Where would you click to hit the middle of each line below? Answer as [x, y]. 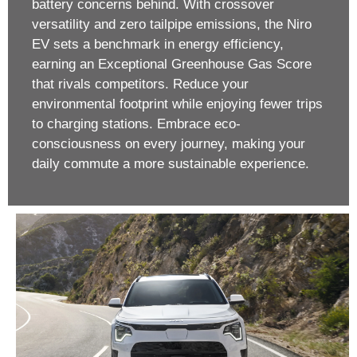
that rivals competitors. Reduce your [140, 84]
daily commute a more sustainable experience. [171, 163]
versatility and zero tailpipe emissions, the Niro [172, 24]
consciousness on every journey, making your [169, 143]
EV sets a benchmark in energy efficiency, [158, 44]
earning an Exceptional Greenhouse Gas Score [172, 64]
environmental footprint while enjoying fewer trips [177, 104]
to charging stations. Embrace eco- [136, 124]
